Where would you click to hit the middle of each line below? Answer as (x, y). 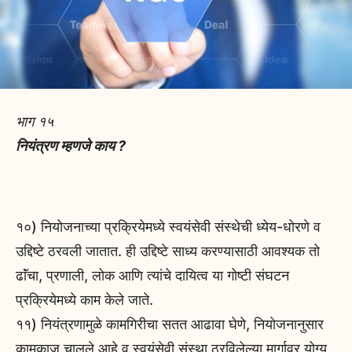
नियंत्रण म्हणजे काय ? (71, 146)
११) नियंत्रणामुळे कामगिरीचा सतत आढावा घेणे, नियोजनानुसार (170, 324)
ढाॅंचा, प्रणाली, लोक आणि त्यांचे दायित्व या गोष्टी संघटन (152, 276)
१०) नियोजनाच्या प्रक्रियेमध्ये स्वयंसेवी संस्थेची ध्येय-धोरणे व (168, 227)
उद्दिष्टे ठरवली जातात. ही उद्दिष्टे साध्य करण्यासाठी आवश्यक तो (168, 251)
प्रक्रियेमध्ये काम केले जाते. (84, 300)
